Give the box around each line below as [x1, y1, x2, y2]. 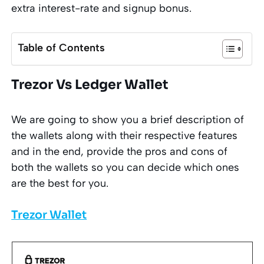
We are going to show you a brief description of [11, 113, 245, 126]
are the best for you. [11, 176, 109, 190]
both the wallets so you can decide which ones [11, 160, 240, 174]
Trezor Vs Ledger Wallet [11, 76, 169, 93]
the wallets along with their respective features [11, 128, 238, 142]
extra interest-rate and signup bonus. [11, 1, 192, 15]
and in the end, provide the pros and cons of [11, 144, 228, 158]
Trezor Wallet [11, 207, 87, 222]
